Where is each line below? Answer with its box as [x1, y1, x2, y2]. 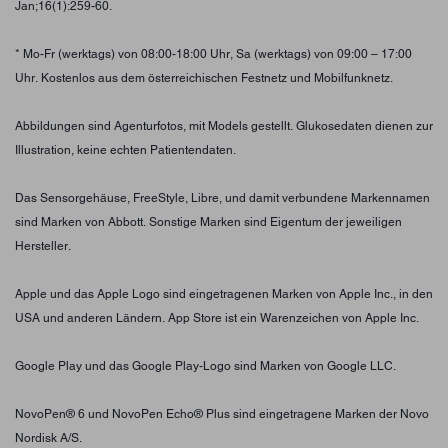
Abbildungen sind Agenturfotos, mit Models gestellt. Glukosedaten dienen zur [15, 118, 433, 133]
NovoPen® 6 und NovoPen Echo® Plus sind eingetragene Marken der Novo [15, 406, 429, 421]
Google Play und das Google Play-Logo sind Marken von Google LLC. [15, 358, 396, 373]
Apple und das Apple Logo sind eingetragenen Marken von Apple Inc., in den [15, 286, 433, 301]
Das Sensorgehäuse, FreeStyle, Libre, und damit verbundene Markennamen [15, 190, 430, 205]
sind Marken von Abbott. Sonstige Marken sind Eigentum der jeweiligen [15, 214, 402, 229]
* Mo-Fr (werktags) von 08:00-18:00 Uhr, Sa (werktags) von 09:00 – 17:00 [15, 46, 412, 61]
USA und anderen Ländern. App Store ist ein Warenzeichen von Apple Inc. [15, 310, 419, 325]
